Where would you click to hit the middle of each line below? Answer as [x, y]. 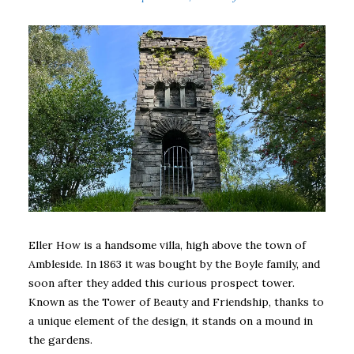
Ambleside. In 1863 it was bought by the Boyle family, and [174, 264]
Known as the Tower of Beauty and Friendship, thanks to [176, 301]
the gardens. [60, 339]
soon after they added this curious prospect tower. [162, 282]
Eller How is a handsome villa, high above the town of [167, 245]
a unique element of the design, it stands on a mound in [171, 320]
